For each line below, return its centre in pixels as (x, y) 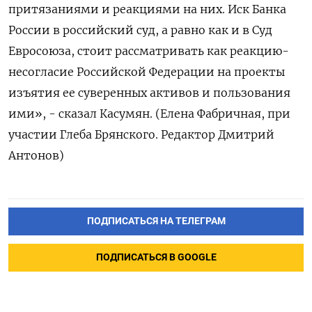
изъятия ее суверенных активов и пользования (149, 93)
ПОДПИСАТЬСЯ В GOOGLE (156, 257)
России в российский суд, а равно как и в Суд (140, 30)
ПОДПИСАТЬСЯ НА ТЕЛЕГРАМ (156, 221)
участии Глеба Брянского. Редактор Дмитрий (141, 134)
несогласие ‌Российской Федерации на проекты (147, 72)
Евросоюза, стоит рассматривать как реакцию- (149, 51)
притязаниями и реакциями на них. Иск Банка (147, 9)
